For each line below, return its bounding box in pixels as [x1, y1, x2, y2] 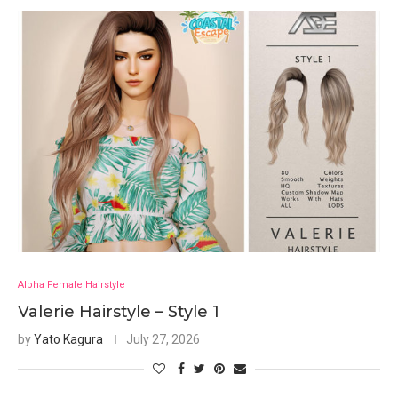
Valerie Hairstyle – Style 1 [18, 302, 219, 322]
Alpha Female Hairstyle [18, 279, 125, 291]
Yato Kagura [34, 332, 103, 346]
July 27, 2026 [126, 332, 200, 346]
